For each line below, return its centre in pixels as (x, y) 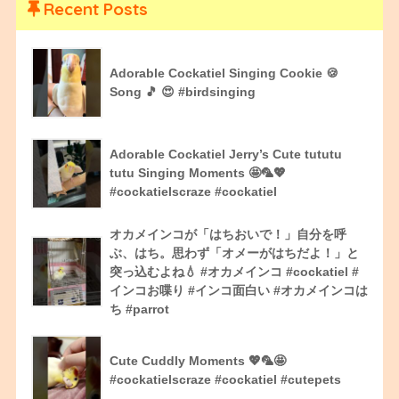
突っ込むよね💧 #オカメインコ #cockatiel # (234, 271)
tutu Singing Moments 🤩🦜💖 (197, 172)
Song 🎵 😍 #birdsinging (182, 91)
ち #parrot (139, 309)
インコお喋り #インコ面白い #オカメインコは (238, 290)
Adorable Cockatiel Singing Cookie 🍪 (224, 73)
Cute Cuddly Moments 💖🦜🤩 (197, 360)
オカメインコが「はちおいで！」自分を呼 (228, 234)
